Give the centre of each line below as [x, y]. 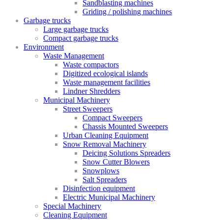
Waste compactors [91, 65]
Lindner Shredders [92, 91]
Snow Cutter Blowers [116, 162]
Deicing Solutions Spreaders [126, 153]
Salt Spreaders [105, 180]
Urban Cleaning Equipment [106, 136]
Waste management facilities [107, 82]
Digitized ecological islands [105, 74]
